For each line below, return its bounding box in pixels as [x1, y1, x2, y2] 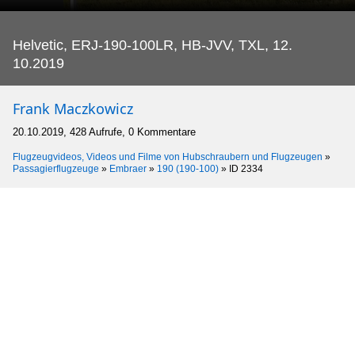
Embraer [109, 163, 147, 174]
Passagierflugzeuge [13, 163, 99, 174]
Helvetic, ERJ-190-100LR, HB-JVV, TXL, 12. [13, 37, 292, 53]
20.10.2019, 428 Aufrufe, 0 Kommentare [13, 126, 196, 138]
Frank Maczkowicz [13, 99, 133, 118]
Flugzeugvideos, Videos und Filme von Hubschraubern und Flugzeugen [13, 151, 323, 162]
